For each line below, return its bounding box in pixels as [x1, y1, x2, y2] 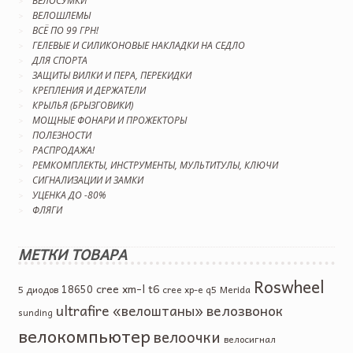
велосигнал [223, 331, 276, 347]
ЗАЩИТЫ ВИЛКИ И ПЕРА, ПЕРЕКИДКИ [32, 69, 191, 83]
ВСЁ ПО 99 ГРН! [32, 24, 98, 38]
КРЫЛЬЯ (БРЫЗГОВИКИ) [32, 98, 133, 113]
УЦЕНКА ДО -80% [32, 188, 106, 203]
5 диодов [17, 281, 58, 297]
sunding [17, 305, 53, 319]
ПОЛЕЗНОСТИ [32, 128, 91, 143]
